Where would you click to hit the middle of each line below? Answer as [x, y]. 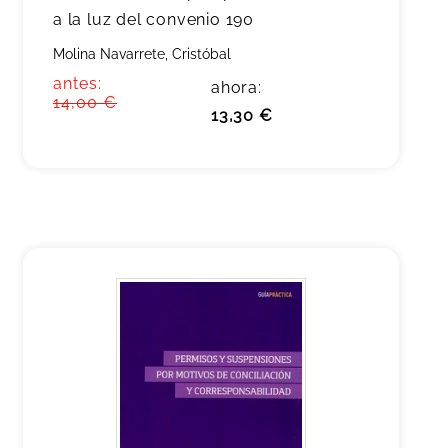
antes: [77, 83]
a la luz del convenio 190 [154, 19]
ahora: [236, 87]
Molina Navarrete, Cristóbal [142, 54]
